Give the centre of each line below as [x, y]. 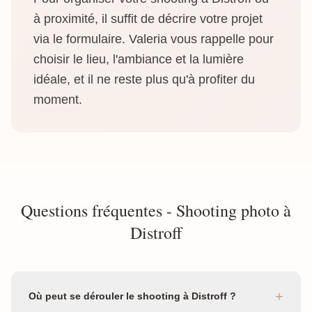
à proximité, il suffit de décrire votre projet [148, 19]
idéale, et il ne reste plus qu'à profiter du [144, 79]
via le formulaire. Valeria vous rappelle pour [154, 39]
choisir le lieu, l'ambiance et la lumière [139, 59]
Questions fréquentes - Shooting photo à [156, 210]
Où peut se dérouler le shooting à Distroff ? [132, 296]
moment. [58, 100]
